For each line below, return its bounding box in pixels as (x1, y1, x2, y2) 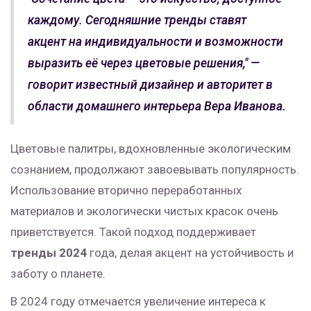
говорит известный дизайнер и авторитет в (28, 78, 273, 92)
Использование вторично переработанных (10, 183, 242, 198)
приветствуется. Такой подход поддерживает (10, 225, 256, 239)
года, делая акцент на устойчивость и (87, 246, 294, 260)
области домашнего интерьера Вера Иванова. (28, 99, 286, 114)
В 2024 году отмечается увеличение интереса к (10, 294, 266, 309)
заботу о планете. (10, 267, 106, 281)
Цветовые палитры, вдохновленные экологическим (10, 142, 291, 156)
